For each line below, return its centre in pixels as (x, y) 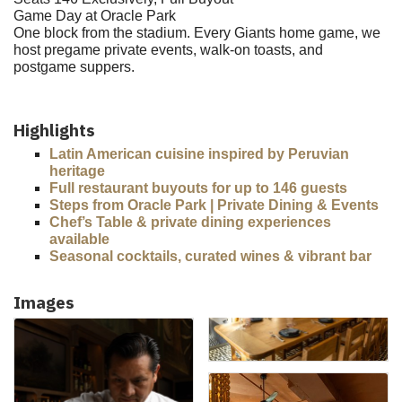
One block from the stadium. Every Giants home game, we (197, 33)
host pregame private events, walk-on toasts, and (168, 50)
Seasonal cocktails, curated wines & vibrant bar (210, 257)
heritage (77, 171)
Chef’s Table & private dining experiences (190, 223)
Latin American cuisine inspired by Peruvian (199, 154)
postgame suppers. (74, 67)
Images (44, 302)
